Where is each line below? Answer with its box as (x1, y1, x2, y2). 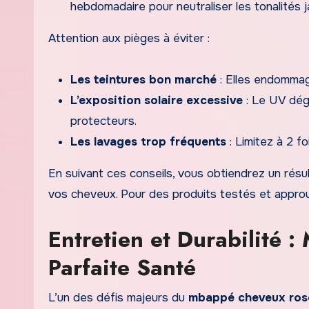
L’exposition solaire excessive (70, 92, 243, 108)
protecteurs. (70, 113, 137, 128)
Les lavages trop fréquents (70, 134, 226, 149)
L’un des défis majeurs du (48, 290, 188, 305)
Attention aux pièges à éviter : (48, 30, 210, 46)
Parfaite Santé (48, 251, 196, 283)
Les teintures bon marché (70, 72, 217, 87)
